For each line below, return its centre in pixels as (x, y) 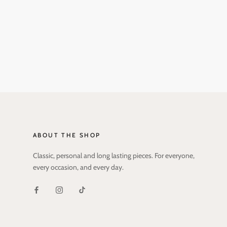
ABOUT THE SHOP (67, 135)
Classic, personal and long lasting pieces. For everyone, (114, 156)
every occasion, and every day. (78, 167)
